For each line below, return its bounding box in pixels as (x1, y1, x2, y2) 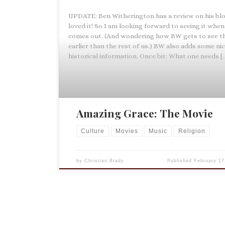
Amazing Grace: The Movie (76, 105, 213, 120)
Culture (81, 128, 105, 135)
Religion (178, 128, 205, 135)
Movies (115, 128, 138, 135)
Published (167, 158, 194, 164)
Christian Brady (84, 158, 125, 164)
